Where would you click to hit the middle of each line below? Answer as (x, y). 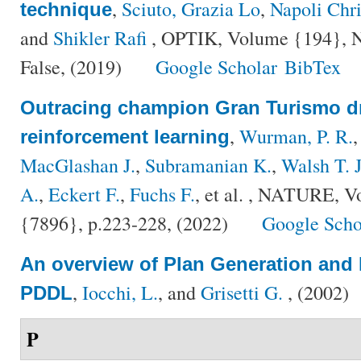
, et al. (219, 194)
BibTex (313, 66)
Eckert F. (84, 194)
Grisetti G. (242, 292)
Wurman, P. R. (296, 136)
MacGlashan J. (78, 165)
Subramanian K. (208, 165)
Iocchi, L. (120, 292)
